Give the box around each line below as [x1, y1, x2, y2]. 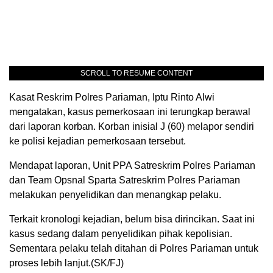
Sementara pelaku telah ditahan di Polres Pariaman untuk [9, 243, 258, 253]
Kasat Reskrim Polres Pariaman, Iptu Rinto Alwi [9, 91, 214, 102]
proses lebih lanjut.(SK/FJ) [9, 257, 124, 268]
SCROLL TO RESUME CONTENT [80, 68, 193, 77]
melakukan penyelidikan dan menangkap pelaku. [9, 189, 221, 200]
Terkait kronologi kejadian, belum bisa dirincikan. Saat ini [9, 213, 255, 224]
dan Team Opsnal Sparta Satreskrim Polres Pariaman [9, 174, 240, 185]
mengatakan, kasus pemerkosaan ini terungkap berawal [9, 106, 250, 117]
